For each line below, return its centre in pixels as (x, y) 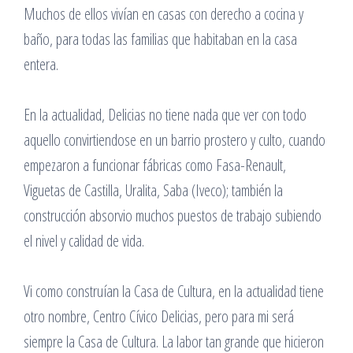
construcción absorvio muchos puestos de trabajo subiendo (173, 216)
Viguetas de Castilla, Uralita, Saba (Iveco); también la (153, 190)
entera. (41, 64)
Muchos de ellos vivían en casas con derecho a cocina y (163, 14)
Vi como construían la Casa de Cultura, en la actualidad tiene (174, 291)
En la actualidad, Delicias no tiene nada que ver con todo (165, 115)
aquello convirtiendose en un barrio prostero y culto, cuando (175, 140)
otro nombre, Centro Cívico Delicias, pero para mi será (159, 316)
